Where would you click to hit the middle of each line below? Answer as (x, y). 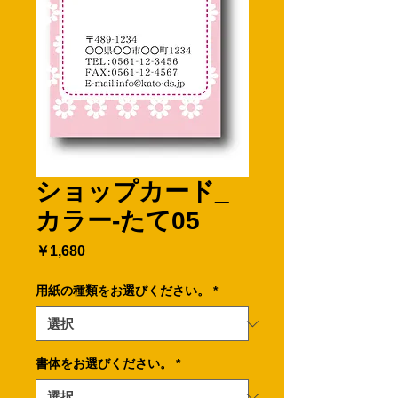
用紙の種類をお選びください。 (123, 291)
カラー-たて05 (118, 221)
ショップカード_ (132, 191)
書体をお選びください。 (104, 363)
